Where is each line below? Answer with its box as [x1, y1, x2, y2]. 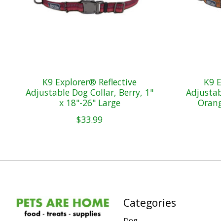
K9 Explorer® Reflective [42, 75, 137, 88]
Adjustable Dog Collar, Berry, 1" [26, 86, 154, 98]
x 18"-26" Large [59, 96, 120, 109]
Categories [123, 195, 176, 210]
